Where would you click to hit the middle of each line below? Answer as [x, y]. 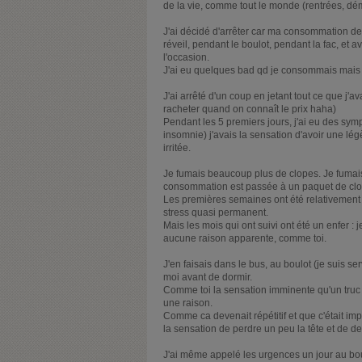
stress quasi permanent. [216, 212]
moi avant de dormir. [208, 277]
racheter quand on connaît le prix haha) [250, 109]
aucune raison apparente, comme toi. [245, 238]
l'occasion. [186, 57]
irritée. [177, 147]
